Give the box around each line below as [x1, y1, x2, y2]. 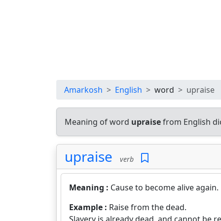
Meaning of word [65, 116, 131, 127]
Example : [69, 202, 109, 213]
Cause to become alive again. [110, 182, 219, 193]
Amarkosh [64, 84, 103, 95]
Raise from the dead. [109, 202, 186, 213]
